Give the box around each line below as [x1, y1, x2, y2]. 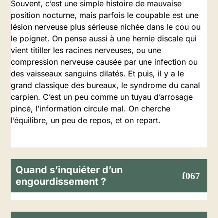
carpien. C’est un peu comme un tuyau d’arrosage [11, 92, 193, 102]
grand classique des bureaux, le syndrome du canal [11, 80, 200, 90]
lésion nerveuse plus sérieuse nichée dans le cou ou [11, 22, 200, 32]
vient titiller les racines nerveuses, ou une [11, 45, 161, 55]
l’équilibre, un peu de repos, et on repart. [11, 115, 161, 125]
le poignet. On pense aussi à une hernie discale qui [11, 34, 197, 43]
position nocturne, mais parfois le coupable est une [11, 10, 199, 20]
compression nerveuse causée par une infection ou [11, 57, 198, 67]
